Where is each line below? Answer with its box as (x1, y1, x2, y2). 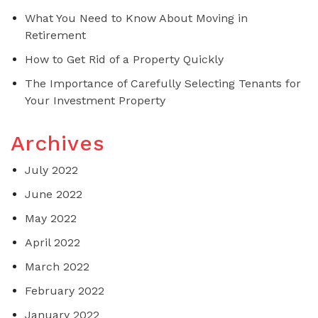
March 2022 (25, 259, 89, 273)
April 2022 (25, 235, 80, 249)
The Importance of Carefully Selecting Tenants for (25, 76, 301, 90)
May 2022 (25, 211, 77, 225)
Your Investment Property (25, 93, 165, 107)
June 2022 (25, 187, 82, 201)
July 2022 (25, 163, 78, 177)
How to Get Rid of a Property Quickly (25, 52, 224, 66)
